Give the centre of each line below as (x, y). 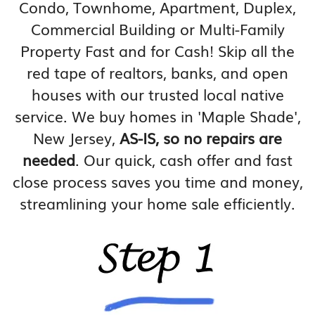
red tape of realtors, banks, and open (157, 72)
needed (49, 159)
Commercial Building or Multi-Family (157, 28)
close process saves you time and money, (157, 181)
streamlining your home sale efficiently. (157, 202)
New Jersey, (76, 137)
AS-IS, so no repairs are (201, 137)
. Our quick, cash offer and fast (184, 159)
